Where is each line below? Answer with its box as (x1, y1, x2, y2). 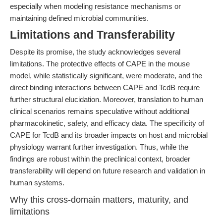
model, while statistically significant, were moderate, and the (10, 71, 202, 80)
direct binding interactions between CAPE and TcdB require (10, 83, 200, 92)
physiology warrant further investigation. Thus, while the (10, 143, 188, 151)
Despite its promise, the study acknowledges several (10, 48, 180, 56)
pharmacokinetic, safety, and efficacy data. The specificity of (10, 119, 204, 127)
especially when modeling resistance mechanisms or (10, 2, 181, 10)
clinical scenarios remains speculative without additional (10, 107, 189, 115)
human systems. (10, 178, 64, 187)
